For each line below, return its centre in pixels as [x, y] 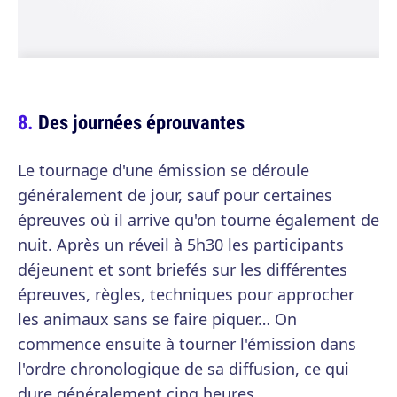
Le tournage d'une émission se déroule [163, 170]
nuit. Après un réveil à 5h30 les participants [181, 245]
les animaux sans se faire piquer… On [157, 319]
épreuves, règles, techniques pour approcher [186, 294]
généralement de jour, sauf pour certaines [175, 195]
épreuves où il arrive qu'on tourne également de [198, 220]
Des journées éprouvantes [141, 122]
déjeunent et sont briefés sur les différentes [183, 269]
